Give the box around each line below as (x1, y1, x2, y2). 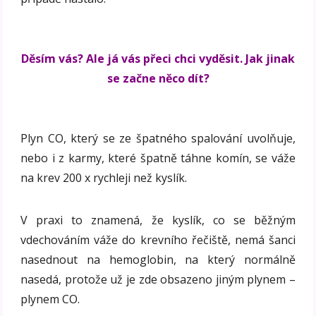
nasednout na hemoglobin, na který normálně (20, 252, 296, 268)
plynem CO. (20, 291, 80, 308)
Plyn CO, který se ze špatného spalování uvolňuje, (20, 130, 296, 147)
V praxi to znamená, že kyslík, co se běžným (20, 212, 296, 229)
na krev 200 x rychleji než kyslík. (20, 170, 188, 186)
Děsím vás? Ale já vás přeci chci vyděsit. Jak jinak (21, 51, 295, 67)
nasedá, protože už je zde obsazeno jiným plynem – (20, 272, 296, 288)
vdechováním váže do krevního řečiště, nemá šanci (20, 232, 296, 248)
